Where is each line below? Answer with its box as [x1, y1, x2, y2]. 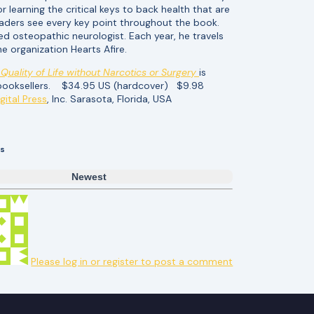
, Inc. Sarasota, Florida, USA [47, 92, 172, 105]
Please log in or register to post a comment [31, 255, 233, 268]
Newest [71, 171, 107, 183]
